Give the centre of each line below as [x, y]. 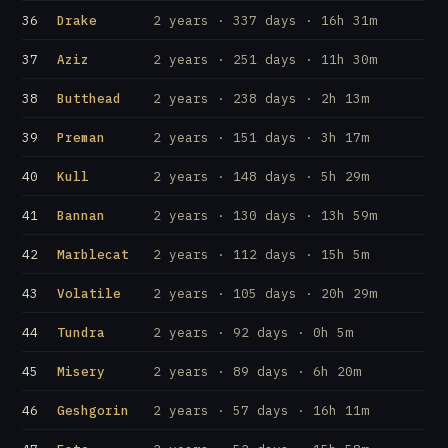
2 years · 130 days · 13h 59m [265, 215]
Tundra [81, 332]
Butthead [89, 98]
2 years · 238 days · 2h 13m [261, 98]
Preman [81, 137]
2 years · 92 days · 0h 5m [253, 332]
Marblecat [93, 254]
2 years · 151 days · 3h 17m [261, 137]
